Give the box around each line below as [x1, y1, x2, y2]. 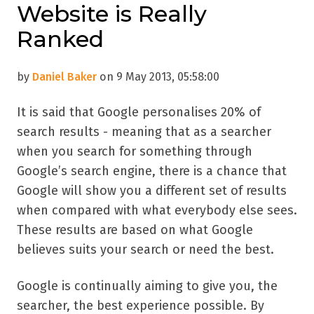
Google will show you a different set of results [17, 182, 287, 198]
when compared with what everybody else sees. [17, 202, 297, 218]
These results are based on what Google [17, 221, 253, 238]
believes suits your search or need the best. [17, 241, 274, 257]
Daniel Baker [32, 69, 97, 83]
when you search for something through [17, 143, 252, 159]
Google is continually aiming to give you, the [17, 278, 278, 294]
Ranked [17, 25, 104, 53]
